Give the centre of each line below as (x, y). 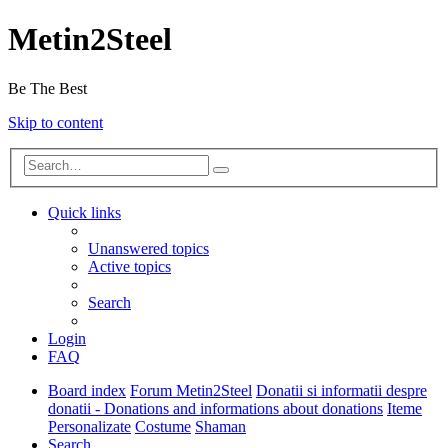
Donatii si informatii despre (341, 391)
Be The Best (47, 88)
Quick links (84, 213)
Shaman (220, 427)
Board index (87, 391)
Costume (163, 427)
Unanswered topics (148, 249)
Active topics (129, 267)
